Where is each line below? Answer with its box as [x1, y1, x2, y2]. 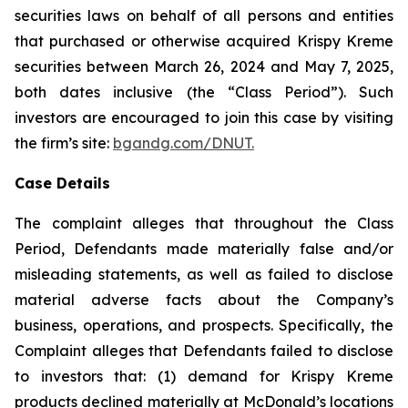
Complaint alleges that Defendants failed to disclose [15, 342, 393, 360]
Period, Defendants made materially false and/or [15, 240, 393, 258]
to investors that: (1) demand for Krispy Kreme [15, 367, 393, 385]
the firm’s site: [15, 134, 113, 152]
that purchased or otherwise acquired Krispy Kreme [15, 32, 393, 50]
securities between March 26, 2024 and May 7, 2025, [15, 57, 393, 76]
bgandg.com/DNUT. [113, 134, 254, 152]
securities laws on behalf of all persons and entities [15, 6, 393, 25]
